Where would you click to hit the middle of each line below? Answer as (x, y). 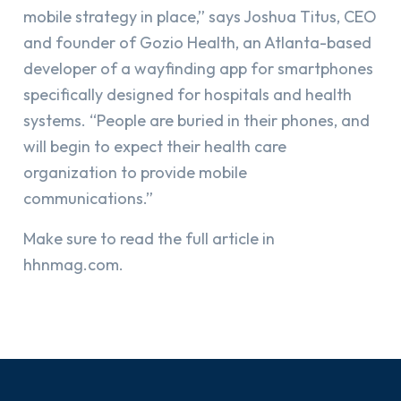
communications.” (88, 199)
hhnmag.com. (73, 265)
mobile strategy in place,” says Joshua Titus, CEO (200, 17)
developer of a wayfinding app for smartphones (198, 69)
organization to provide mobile (135, 173)
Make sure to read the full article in (149, 239)
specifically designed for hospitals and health (188, 95)
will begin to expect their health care (155, 147)
